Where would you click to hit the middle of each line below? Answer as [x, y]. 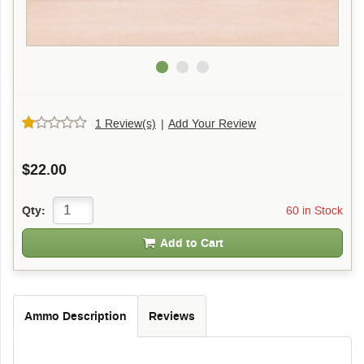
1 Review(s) [126, 123]
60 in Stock [314, 210]
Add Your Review [212, 123]
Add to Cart [192, 243]
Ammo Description [76, 316]
